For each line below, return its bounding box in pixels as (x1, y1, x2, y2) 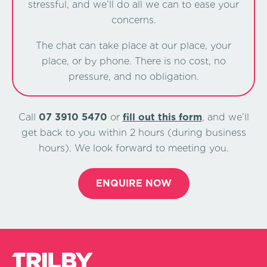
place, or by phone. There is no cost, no (41, 55, 226, 67)
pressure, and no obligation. (68, 71, 199, 83)
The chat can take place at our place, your (36, 40, 231, 52)
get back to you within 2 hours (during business (21, 127, 246, 139)
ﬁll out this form (122, 111, 202, 123)
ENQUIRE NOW (95, 178, 172, 190)
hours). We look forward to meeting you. (38, 142, 229, 154)
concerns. (111, 14, 156, 26)
